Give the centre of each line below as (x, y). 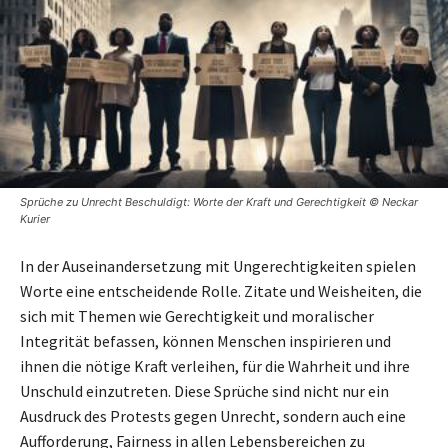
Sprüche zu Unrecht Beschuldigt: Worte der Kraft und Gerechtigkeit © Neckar (219, 201)
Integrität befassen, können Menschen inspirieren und (205, 340)
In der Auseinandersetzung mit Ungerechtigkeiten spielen (218, 265)
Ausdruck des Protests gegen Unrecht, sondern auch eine (213, 415)
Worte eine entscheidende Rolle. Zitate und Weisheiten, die (221, 290)
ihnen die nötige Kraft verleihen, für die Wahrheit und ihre (215, 365)
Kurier (35, 218)
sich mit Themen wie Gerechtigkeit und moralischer (197, 315)
